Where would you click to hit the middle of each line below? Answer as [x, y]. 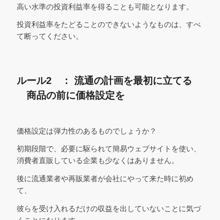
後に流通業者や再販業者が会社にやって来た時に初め [105, 179]
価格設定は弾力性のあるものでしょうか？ [86, 131]
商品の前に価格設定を [70, 96]
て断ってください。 [50, 36]
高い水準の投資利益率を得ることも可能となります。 [105, 6]
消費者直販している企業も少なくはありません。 [97, 161]
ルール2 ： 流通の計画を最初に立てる [104, 81]
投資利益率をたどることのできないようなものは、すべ [109, 25]
